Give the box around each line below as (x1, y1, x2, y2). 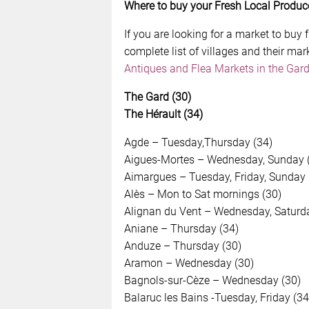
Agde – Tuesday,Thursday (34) (123, 135, 272, 149)
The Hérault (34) (123, 107, 203, 121)
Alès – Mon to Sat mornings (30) (123, 187, 281, 201)
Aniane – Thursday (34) (123, 221, 239, 235)
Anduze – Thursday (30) (123, 239, 241, 252)
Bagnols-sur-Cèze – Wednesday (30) (123, 273, 301, 287)
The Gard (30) (123, 90, 191, 103)
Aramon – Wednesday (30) (123, 256, 254, 270)
